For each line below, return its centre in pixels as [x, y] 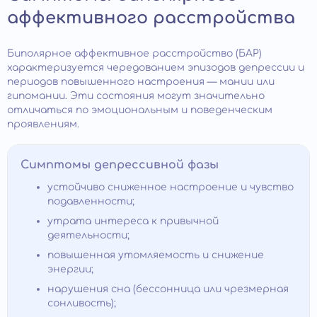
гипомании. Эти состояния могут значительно [136, 96]
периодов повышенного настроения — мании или [141, 82]
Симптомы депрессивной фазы [120, 165]
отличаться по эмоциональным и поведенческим [140, 110]
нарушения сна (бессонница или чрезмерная [168, 289]
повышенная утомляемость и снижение [156, 255]
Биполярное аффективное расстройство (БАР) [134, 54]
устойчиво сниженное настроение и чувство [171, 188]
